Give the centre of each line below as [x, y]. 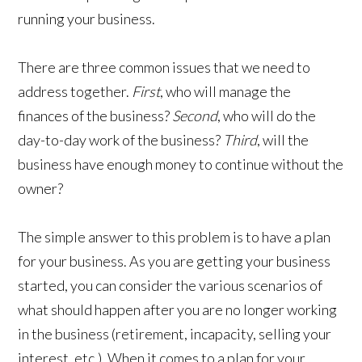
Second [195, 116]
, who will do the [267, 116]
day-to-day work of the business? [121, 140]
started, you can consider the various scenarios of [170, 286]
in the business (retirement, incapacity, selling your [175, 334]
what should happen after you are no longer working [178, 310]
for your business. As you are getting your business [175, 261]
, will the [283, 140]
